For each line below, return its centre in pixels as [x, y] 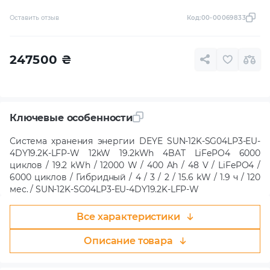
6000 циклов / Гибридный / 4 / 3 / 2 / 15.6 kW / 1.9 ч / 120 [135, 177]
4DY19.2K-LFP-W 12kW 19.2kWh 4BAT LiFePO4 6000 [135, 153]
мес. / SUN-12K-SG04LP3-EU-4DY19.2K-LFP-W [104, 189]
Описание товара [128, 240]
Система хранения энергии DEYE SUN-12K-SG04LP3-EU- [135, 141]
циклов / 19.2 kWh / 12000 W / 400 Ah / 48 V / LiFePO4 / [135, 165]
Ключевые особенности [71, 118]
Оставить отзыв [34, 17]
